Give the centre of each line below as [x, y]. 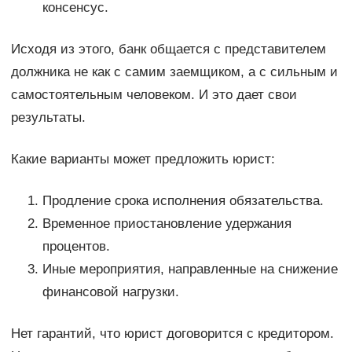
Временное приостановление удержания [167, 224]
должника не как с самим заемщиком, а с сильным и [174, 72]
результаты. [48, 118]
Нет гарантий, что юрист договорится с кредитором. [172, 334]
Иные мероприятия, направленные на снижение [190, 269]
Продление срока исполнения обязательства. [183, 201]
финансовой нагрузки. [110, 292]
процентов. [76, 247]
